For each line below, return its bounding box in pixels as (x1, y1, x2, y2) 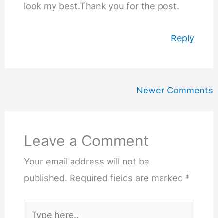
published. (23, 172, 67, 183)
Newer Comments (136, 84, 214, 95)
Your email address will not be (23, 156, 149, 167)
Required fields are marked (69, 172, 185, 183)
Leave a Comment (23, 132, 149, 150)
